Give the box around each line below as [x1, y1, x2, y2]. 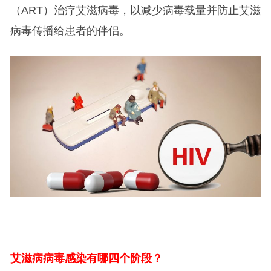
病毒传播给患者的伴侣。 [10, 25, 130, 38]
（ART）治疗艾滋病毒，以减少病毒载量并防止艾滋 [10, 4, 261, 17]
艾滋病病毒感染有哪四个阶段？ [10, 252, 163, 265]
